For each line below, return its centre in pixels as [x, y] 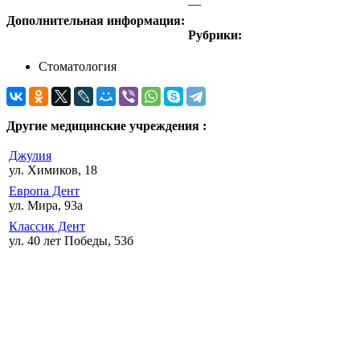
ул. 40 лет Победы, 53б [71, 241]
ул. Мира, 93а [46, 206]
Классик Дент [47, 227]
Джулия [30, 156]
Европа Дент [44, 191]
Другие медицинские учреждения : [106, 126]
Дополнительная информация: [97, 21]
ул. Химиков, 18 [53, 170]
